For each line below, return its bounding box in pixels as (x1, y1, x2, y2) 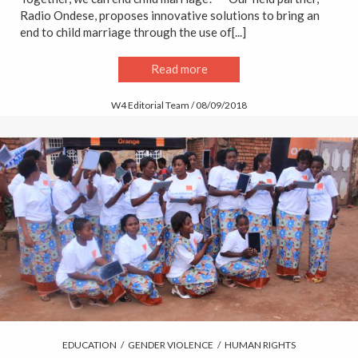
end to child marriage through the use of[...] (20, 24, 246, 39)
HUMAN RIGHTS (225, 339, 296, 352)
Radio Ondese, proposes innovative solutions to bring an (20, 7, 320, 22)
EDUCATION (62, 339, 117, 352)
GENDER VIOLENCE (128, 339, 213, 352)
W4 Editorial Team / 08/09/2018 (111, 98, 247, 111)
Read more (150, 62, 208, 77)
